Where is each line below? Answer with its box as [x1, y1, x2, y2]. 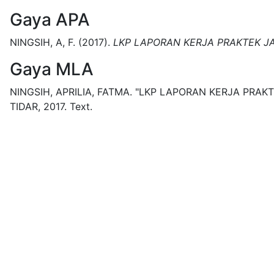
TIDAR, [10, 100, 40, 113]
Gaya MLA [10, 59, 94, 80]
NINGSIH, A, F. [10, 36, 75, 48]
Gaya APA [10, 9, 90, 30]
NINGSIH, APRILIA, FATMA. [10, 86, 132, 98]
